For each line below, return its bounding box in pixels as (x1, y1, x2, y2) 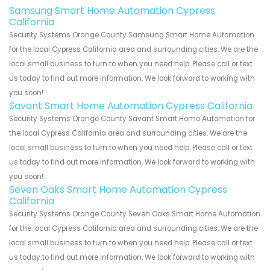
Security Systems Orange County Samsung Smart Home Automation (9, 30, 254, 40)
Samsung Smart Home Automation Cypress (9, 4, 215, 18)
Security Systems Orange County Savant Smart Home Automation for (9, 114, 255, 124)
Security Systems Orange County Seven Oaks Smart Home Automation (9, 209, 260, 219)
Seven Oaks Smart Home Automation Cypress (9, 183, 227, 197)
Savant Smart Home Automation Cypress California (9, 99, 253, 113)
